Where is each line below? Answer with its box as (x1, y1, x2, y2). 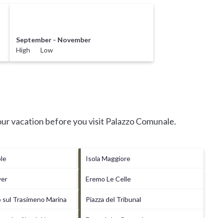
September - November (16, 35, 91, 44)
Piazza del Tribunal (86, 195, 142, 203)
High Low (16, 45, 53, 54)
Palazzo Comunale (106, 115, 174, 127)
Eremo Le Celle (86, 174, 131, 183)
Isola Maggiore (86, 154, 131, 163)
